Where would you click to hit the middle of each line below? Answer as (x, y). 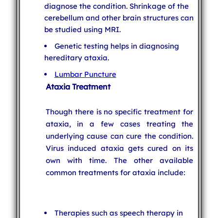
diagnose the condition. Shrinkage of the (116, 6)
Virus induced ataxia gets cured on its (119, 148)
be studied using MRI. (82, 29)
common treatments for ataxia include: (115, 172)
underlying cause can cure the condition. (119, 136)
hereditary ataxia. (76, 57)
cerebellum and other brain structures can (119, 18)
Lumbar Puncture (85, 74)
